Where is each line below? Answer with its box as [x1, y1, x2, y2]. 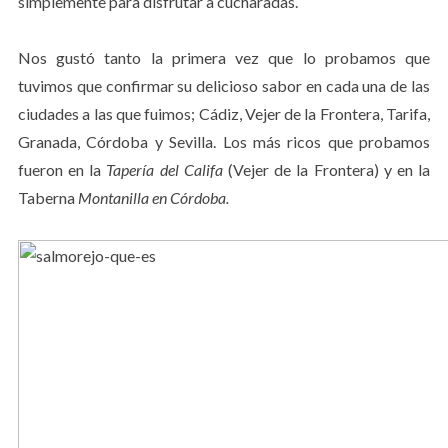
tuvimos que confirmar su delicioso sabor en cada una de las [17, 76, 431, 95]
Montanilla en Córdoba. [77, 188, 229, 207]
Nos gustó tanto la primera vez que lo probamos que [17, 48, 431, 67]
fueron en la [17, 160, 107, 179]
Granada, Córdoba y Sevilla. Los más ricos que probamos [17, 132, 431, 151]
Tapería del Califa [106, 160, 223, 179]
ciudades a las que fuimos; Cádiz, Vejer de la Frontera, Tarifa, [17, 104, 431, 123]
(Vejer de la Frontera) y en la [222, 160, 431, 179]
